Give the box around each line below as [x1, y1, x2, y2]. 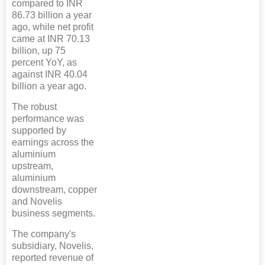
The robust [12, 102, 57, 112]
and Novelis [12, 196, 62, 207]
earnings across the [12, 137, 94, 148]
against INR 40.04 [12, 69, 88, 80]
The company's [12, 229, 76, 240]
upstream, [12, 161, 53, 172]
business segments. [12, 208, 95, 219]
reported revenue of [12, 253, 93, 263]
